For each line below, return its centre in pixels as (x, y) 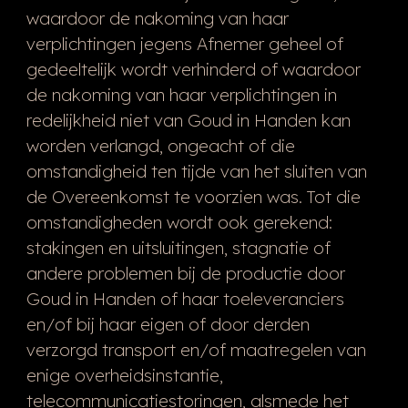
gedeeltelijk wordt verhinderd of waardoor (193, 69)
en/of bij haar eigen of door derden (168, 324)
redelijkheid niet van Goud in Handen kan (188, 120)
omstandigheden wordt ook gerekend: (179, 222)
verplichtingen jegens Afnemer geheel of (184, 43)
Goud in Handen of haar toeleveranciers (185, 298)
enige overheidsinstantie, (124, 375)
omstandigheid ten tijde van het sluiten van (196, 171)
